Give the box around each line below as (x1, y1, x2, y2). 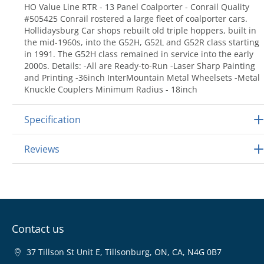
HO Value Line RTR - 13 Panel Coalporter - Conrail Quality (24, 1, 249, 12)
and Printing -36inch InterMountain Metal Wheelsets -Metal (24, 72, 260, 83)
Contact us (12, 222, 64, 236)
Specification (24, 113, 81, 126)
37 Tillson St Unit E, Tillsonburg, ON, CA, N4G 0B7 (27, 246, 222, 258)
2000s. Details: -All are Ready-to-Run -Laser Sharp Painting (24, 60, 255, 71)
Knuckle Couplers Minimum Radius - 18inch (24, 84, 197, 95)
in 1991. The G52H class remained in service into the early (24, 48, 253, 60)
